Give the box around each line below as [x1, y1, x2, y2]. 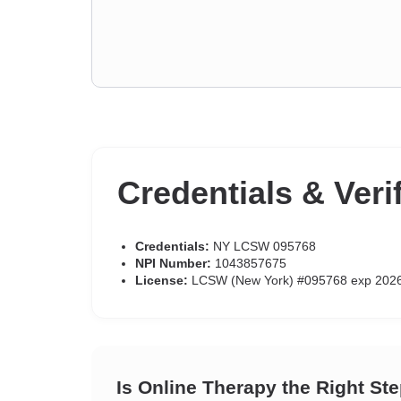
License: [135, 273, 188, 287]
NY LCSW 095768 [209, 239, 316, 253]
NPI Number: [135, 256, 211, 270]
